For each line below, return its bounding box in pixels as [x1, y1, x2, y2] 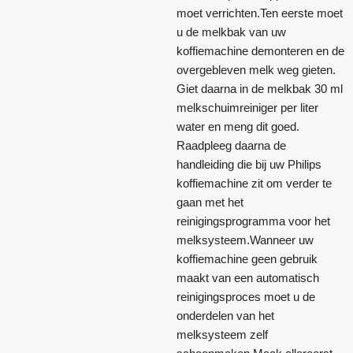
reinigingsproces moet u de [176, 290, 315, 304]
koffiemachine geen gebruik [176, 252, 318, 266]
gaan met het [176, 195, 243, 210]
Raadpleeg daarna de [176, 139, 286, 153]
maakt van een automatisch [176, 271, 319, 285]
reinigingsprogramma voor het [176, 214, 330, 229]
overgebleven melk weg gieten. [176, 63, 336, 77]
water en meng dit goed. [176, 120, 299, 134]
